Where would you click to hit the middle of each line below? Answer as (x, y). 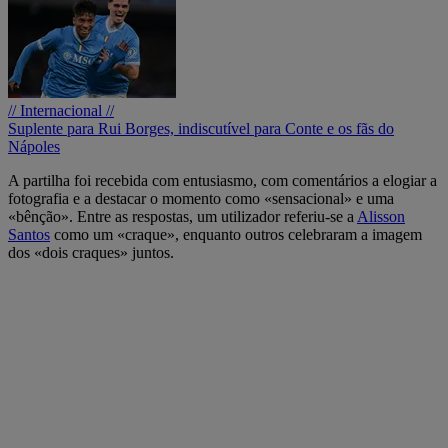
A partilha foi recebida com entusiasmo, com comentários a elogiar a (222, 181)
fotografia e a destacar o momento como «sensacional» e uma (201, 199)
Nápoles (34, 147)
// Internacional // (61, 111)
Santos (29, 235)
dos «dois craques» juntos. (91, 253)
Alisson (381, 217)
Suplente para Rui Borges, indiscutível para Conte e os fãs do (201, 129)
